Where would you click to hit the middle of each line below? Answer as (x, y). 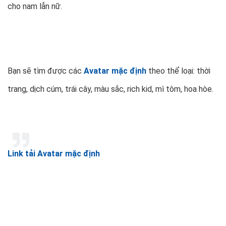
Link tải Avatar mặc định (54, 154)
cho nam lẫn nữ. (35, 7)
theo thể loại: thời (178, 71)
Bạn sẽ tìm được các (45, 71)
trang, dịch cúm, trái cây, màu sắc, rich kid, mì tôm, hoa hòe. (110, 89)
